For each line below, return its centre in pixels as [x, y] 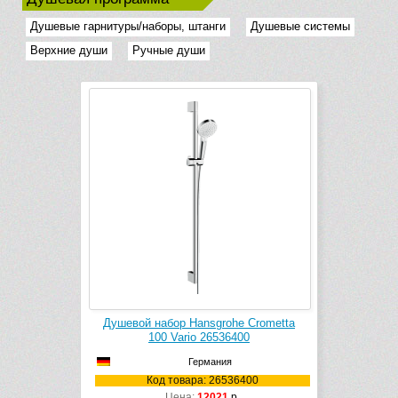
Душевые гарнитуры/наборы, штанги [128, 27]
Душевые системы [300, 27]
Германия [210, 362]
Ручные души [169, 51]
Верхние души [69, 51]
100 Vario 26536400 [199, 338]
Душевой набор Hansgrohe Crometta [199, 323]
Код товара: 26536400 [203, 381]
